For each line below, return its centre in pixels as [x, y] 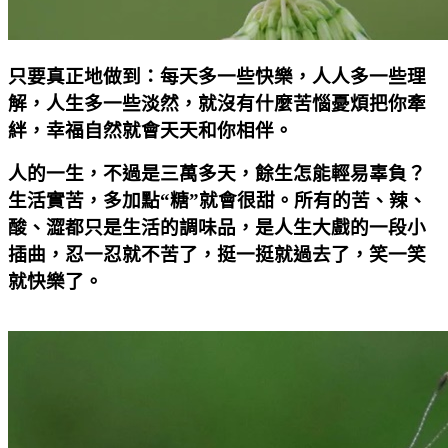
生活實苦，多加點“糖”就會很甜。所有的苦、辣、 [217, 200]
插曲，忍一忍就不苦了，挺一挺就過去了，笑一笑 [217, 254]
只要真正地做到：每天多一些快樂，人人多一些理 [217, 76]
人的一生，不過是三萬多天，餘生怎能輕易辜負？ [217, 173]
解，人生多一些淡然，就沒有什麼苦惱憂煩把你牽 [217, 103]
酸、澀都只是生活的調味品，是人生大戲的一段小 [217, 227]
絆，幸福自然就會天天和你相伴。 [150, 130]
